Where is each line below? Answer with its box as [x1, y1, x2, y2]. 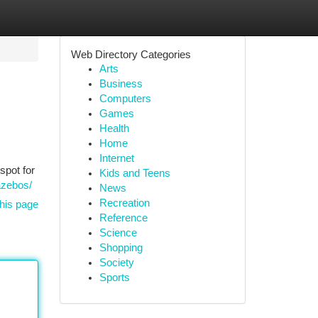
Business [99, 78, 143, 89]
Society [99, 257, 134, 268]
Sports [99, 272, 130, 283]
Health [99, 123, 129, 134]
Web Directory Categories [70, 48, 191, 60]
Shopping [99, 242, 143, 253]
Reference [99, 212, 148, 224]
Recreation [99, 197, 150, 209]
